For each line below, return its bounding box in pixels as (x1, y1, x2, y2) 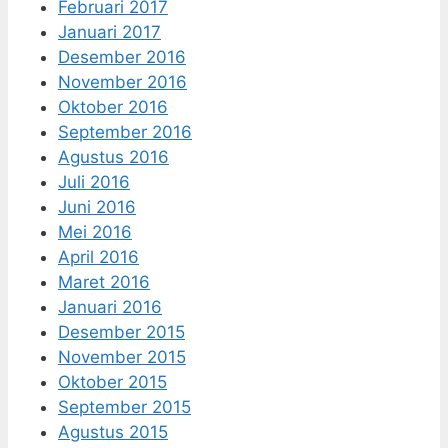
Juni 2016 (58, 196, 136, 217)
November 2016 (58, 71, 187, 92)
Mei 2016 (58, 221, 132, 242)
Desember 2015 (58, 321, 185, 342)
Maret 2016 (58, 271, 150, 292)
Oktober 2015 (58, 371, 167, 392)
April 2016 (58, 246, 139, 267)
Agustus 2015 (58, 421, 168, 442)
